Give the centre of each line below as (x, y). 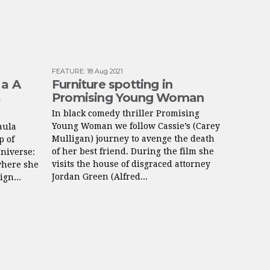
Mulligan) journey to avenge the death (133, 139)
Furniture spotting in (112, 84)
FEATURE (68, 71)
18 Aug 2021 (105, 71)
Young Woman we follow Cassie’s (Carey (136, 126)
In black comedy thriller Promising (126, 113)
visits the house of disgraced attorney (131, 164)
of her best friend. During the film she (133, 151)
